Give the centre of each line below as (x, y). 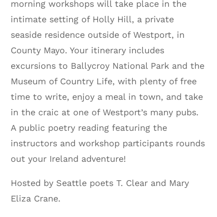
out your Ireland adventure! (69, 158)
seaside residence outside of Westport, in (98, 34)
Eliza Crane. (36, 198)
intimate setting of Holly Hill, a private (93, 19)
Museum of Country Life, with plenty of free (104, 81)
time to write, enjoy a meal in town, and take (107, 96)
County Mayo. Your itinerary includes (88, 50)
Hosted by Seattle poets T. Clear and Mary (100, 183)
